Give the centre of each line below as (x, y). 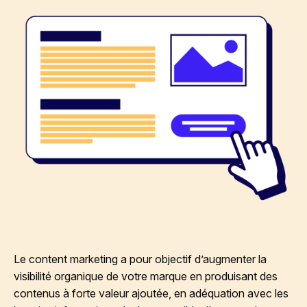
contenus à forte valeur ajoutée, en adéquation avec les (151, 293)
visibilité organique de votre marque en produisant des (146, 276)
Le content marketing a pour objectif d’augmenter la (140, 259)
